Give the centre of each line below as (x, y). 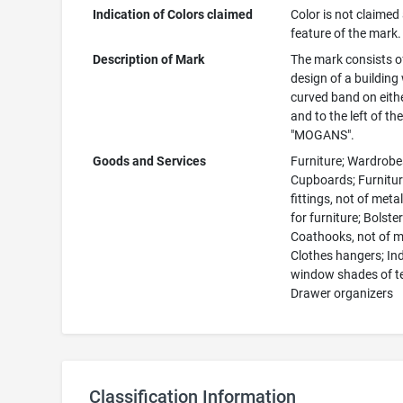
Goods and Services (150, 161)
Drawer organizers (342, 293)
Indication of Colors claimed (173, 14)
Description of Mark (149, 59)
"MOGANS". (323, 135)
